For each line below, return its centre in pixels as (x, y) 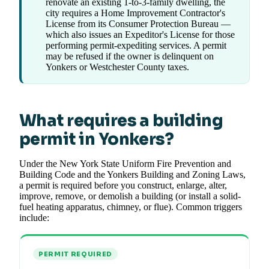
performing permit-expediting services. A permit (136, 46)
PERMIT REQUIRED (75, 254)
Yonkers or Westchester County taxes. (117, 67)
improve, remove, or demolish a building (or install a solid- (130, 196)
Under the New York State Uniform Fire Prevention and (125, 164)
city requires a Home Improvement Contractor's (135, 13)
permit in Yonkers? (97, 140)
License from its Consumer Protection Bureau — (138, 24)
